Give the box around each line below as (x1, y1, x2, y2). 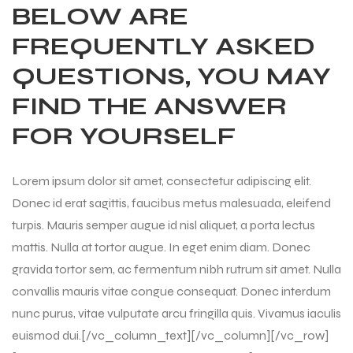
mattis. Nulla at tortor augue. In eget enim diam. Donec (12, 239, 310, 255)
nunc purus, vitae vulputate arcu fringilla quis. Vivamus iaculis (12, 305, 341, 321)
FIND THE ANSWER (12, 90, 287, 121)
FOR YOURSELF (12, 120, 236, 151)
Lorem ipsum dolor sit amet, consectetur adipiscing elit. (12, 173, 311, 188)
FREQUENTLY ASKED (12, 30, 315, 61)
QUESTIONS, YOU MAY (12, 60, 331, 91)
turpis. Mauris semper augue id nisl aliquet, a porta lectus (12, 217, 315, 232)
